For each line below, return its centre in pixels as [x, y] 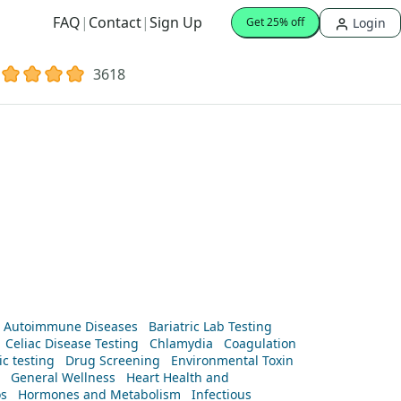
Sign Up [176, 23]
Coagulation [260, 343]
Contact [115, 23]
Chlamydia [181, 343]
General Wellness [63, 377]
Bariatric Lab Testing [210, 326]
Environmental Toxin [232, 360]
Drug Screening [113, 360]
